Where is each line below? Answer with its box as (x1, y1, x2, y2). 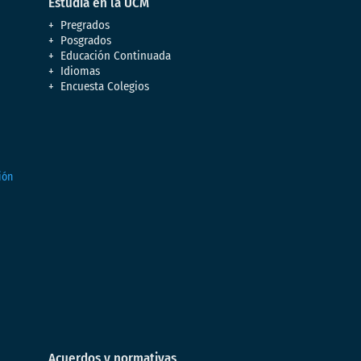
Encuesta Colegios (60, 79, 149, 93)
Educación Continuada (60, 48, 171, 63)
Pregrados (60, 18, 110, 32)
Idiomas (60, 64, 100, 78)
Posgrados (60, 33, 111, 48)
